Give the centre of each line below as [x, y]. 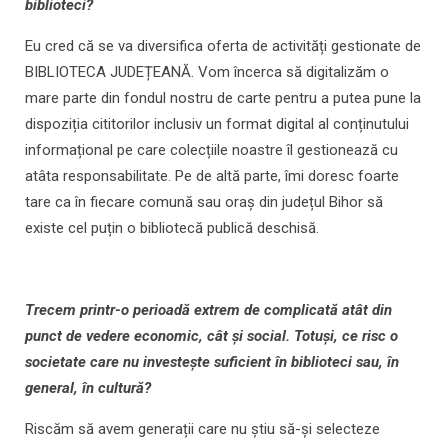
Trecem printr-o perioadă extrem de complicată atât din [208, 310]
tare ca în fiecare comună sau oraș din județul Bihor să [204, 202]
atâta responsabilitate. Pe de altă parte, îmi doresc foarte [212, 176]
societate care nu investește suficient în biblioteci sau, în [212, 362]
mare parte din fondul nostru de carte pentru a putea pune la [223, 98]
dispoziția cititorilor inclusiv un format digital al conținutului [217, 124]
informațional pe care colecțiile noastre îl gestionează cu [211, 150]
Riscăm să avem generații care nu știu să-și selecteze [202, 429]
